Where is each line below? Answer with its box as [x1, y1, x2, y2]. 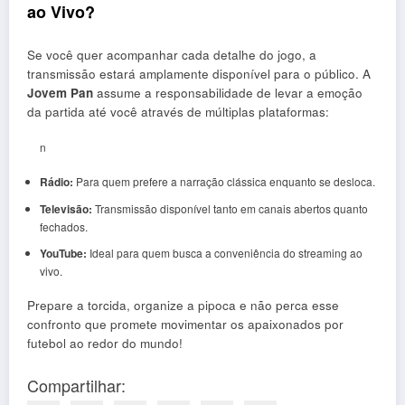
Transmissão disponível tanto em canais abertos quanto [91, 201, 368, 217]
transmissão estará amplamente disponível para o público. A [27, 64, 371, 82]
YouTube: [39, 245, 87, 262]
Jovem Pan [27, 83, 93, 101]
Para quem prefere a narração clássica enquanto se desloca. [72, 174, 375, 190]
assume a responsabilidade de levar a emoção [93, 83, 363, 101]
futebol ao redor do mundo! [27, 334, 183, 353]
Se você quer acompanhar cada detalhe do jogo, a [27, 45, 316, 63]
